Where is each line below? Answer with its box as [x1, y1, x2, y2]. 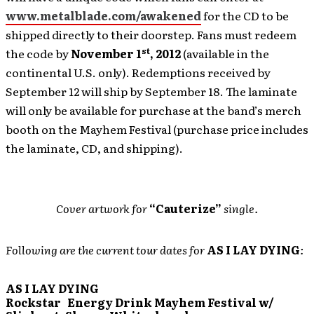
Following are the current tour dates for [6, 241, 207, 258]
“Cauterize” [149, 200, 221, 217]
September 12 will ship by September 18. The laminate [6, 83, 297, 100]
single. [221, 200, 258, 217]
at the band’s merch [193, 102, 301, 118]
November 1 [71, 45, 142, 62]
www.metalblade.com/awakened [6, 7, 201, 24]
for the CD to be [201, 7, 289, 24]
